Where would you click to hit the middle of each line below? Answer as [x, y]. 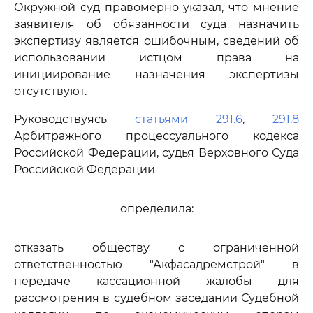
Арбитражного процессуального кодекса [156, 136]
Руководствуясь [74, 119]
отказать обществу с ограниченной [156, 248]
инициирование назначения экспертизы [156, 74]
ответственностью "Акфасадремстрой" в [156, 264]
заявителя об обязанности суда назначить [156, 24]
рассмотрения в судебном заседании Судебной [156, 298]
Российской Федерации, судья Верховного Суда [156, 153]
